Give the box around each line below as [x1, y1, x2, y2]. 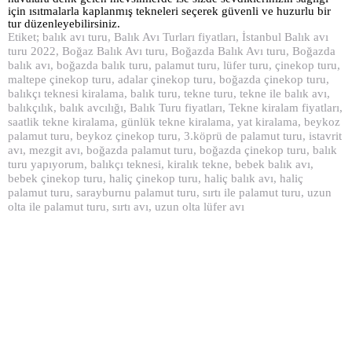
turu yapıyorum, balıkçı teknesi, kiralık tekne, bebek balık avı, [8, 158, 313, 171]
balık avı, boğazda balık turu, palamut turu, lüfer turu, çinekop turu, [8, 59, 340, 72]
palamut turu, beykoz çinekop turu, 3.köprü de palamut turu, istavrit [8, 130, 342, 143]
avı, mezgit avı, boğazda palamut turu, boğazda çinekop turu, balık [8, 144, 337, 157]
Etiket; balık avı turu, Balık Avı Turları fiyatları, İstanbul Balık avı [8, 31, 328, 44]
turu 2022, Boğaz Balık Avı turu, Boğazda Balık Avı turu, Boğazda [8, 45, 335, 58]
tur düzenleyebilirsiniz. [8, 17, 120, 31]
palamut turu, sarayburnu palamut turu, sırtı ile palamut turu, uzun [8, 186, 332, 200]
